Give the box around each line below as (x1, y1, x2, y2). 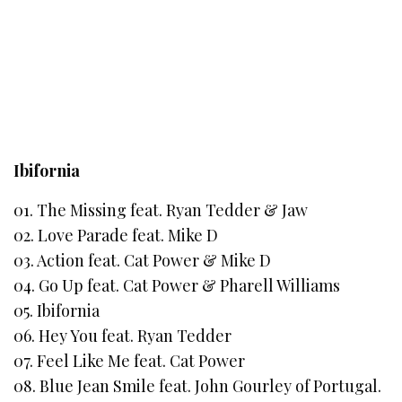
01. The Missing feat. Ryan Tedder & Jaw (13, 198, 309, 221)
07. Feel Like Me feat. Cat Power (13, 349, 246, 371)
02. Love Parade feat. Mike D (13, 223, 219, 246)
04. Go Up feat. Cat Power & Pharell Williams (13, 274, 341, 296)
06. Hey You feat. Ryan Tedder (13, 324, 232, 346)
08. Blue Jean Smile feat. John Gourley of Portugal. (13, 374, 382, 397)
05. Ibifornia (13, 299, 100, 321)
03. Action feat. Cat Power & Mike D (13, 249, 272, 271)
